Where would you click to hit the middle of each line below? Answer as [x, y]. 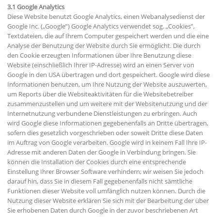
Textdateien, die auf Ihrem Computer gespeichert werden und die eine [108, 36]
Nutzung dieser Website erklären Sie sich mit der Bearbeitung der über [108, 201]
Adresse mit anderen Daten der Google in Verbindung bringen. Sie [101, 152]
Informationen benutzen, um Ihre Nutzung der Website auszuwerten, [107, 85]
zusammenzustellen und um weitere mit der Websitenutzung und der [107, 104]
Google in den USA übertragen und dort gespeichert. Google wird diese [108, 75]
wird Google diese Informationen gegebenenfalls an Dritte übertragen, [108, 123]
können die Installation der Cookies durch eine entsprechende [97, 162]
